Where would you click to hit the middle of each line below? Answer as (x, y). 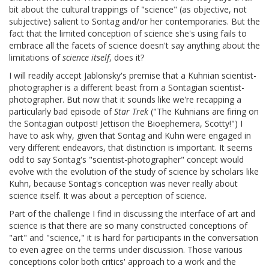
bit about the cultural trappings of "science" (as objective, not (128, 10)
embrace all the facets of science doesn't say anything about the (134, 46)
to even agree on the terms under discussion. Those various (126, 250)
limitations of (36, 58)
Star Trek (131, 112)
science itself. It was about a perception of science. (108, 196)
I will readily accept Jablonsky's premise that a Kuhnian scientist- (133, 76)
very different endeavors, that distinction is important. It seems (131, 148)
